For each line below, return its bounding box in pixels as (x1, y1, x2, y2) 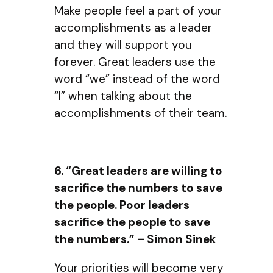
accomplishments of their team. (54, 105, 227, 121)
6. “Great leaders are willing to (54, 163, 222, 179)
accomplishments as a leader (54, 20, 212, 36)
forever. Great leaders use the (54, 54, 216, 70)
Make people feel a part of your (54, 3, 222, 19)
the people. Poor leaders (54, 197, 190, 213)
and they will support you (54, 37, 192, 53)
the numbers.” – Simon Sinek (54, 231, 216, 247)
